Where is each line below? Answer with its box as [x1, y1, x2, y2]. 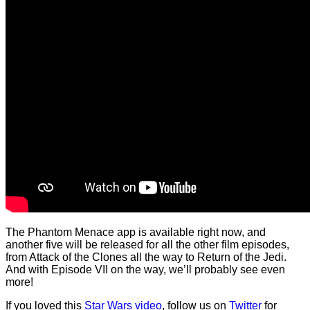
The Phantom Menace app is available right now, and [6, 226, 266, 238]
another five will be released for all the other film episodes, [6, 238, 289, 250]
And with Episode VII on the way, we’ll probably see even [6, 263, 285, 275]
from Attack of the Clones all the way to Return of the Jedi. [6, 250, 286, 263]
